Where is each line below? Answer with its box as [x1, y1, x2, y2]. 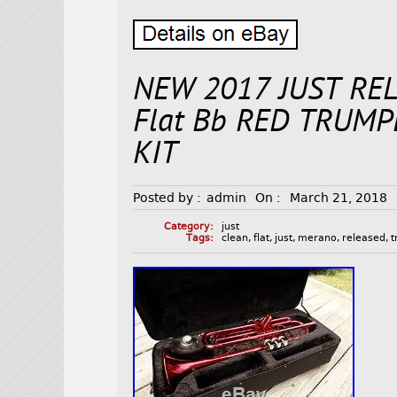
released [342, 232, 386, 245]
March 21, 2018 [290, 191, 388, 206]
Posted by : [133, 191, 202, 206]
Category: [163, 221, 214, 233]
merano [298, 232, 338, 245]
